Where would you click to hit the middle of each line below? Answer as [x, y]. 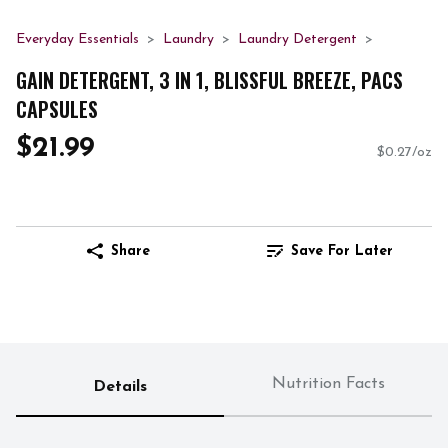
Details [120, 387]
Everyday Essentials [77, 39]
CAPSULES [57, 108]
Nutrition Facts [328, 384]
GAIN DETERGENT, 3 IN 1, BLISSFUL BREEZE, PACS [209, 79]
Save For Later [342, 251]
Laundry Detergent [297, 39]
